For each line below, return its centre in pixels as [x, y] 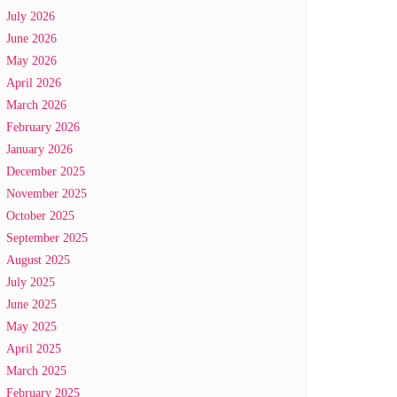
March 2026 [36, 105]
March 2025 [36, 371]
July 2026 [31, 16]
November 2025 [47, 194]
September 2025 [47, 238]
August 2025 [38, 260]
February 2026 [43, 127]
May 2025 [31, 327]
